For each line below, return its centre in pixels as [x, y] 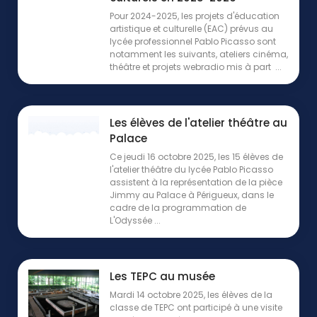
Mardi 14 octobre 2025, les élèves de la [191, 295]
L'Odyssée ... [135, 221]
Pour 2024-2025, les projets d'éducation [195, 16]
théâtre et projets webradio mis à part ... [196, 67]
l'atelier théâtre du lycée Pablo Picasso [191, 170]
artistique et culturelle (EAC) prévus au [191, 29]
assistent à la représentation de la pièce [196, 183]
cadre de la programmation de [178, 208]
